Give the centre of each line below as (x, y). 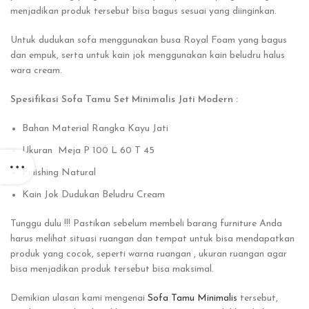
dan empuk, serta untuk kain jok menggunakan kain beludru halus (148, 56)
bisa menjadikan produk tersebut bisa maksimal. (112, 270)
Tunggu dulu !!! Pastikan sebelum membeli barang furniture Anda (146, 224)
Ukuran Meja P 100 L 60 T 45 (88, 151)
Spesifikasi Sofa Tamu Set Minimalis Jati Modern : (126, 100)
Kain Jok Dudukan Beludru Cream (93, 195)
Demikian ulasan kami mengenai (79, 299)
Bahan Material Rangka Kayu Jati (95, 129)
